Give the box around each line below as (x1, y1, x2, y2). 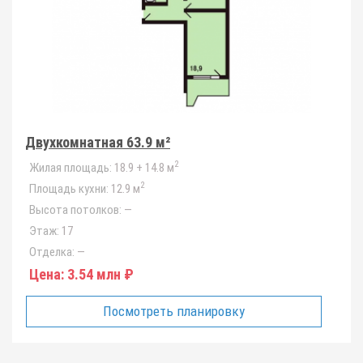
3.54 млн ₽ (64, 266, 134, 283)
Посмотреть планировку (103, 303, 246, 319)
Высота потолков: (29, 203, 122, 217)
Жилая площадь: (29, 160, 112, 175)
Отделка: (29, 245, 75, 259)
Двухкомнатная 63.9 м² (25, 134, 170, 151)
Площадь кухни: (29, 181, 109, 196)
